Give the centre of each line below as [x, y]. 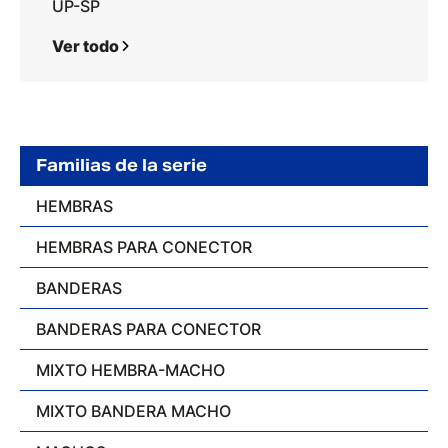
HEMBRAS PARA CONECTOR [144, 247]
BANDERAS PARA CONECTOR [148, 329]
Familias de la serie [121, 165]
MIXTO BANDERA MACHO [133, 411]
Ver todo [85, 46]
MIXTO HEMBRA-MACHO [130, 370]
